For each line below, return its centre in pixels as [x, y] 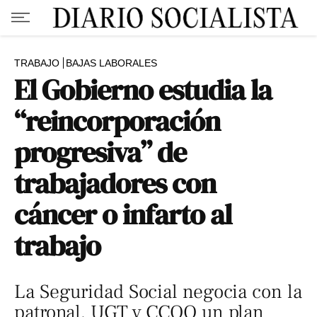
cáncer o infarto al [123, 214]
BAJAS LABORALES [111, 63]
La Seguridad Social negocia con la [158, 292]
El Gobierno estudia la [143, 90]
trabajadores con [115, 183]
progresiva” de [100, 152]
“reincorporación [117, 121]
